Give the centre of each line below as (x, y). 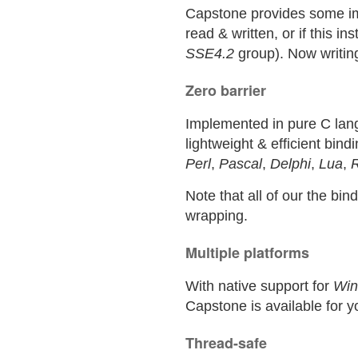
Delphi (290, 164)
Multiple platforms (247, 253)
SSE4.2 (210, 54)
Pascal (241, 164)
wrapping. (217, 216)
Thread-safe (226, 343)
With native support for (259, 286)
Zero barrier (226, 90)
